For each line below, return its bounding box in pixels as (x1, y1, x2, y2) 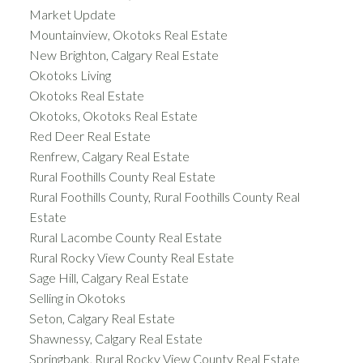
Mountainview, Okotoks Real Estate (28, 26, 228, 42)
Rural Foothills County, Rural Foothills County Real (28, 188, 300, 204)
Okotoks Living (28, 66, 111, 83)
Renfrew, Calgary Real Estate (28, 147, 190, 164)
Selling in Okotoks (28, 289, 126, 305)
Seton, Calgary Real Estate (28, 310, 175, 326)
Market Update (28, 6, 116, 22)
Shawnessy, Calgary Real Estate (28, 330, 203, 346)
